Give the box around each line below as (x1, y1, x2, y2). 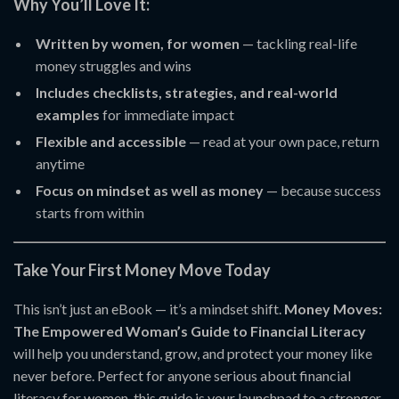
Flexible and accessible (36, 133, 186, 150)
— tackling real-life (240, 35, 357, 52)
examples (36, 106, 100, 123)
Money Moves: (284, 300, 382, 317)
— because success (264, 182, 381, 199)
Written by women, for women (36, 35, 240, 52)
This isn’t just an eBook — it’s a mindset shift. (13, 300, 284, 317)
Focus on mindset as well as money (36, 182, 264, 199)
